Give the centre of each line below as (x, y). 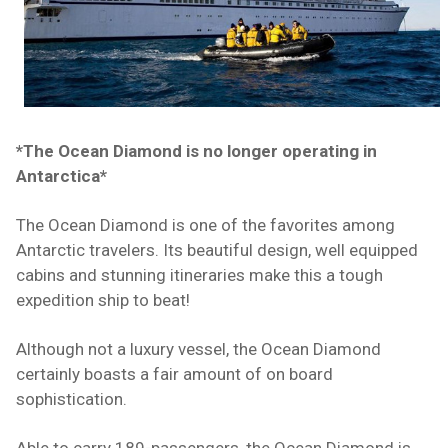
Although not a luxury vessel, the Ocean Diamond (198, 349)
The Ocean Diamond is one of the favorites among (205, 225)
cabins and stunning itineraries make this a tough (199, 275)
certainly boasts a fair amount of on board (174, 374)
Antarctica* (61, 176)
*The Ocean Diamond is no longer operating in (196, 151)
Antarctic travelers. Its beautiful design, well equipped (217, 250)
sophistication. (71, 399)
